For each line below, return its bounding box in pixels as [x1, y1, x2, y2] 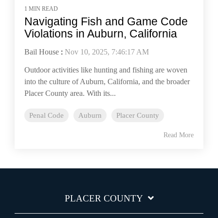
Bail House [24, 47, 59, 56]
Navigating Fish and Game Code [24, 15, 188, 28]
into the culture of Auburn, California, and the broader [24, 77, 190, 86]
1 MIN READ [24, 5, 58, 12]
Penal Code [29, 110, 64, 119]
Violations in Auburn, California [24, 27, 177, 40]
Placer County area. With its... [24, 89, 116, 97]
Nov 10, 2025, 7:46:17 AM [65, 47, 149, 56]
